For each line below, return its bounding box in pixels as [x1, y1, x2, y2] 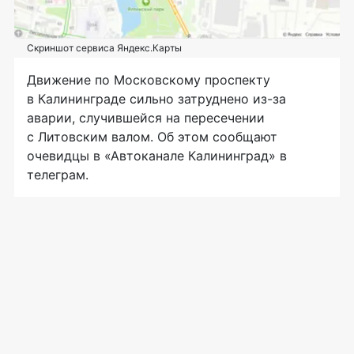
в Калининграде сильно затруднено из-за [27, 90, 286, 107]
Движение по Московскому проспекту [27, 71, 270, 88]
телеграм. [27, 166, 88, 183]
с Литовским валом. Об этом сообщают [27, 128, 277, 145]
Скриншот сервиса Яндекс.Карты [27, 41, 182, 54]
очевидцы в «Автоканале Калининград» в [27, 147, 287, 164]
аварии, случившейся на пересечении [27, 109, 265, 126]
